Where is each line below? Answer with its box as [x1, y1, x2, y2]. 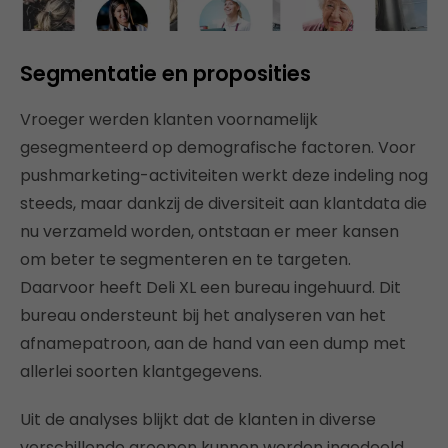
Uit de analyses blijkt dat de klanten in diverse [20, 408, 376, 432]
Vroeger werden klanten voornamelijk [20, 108, 318, 132]
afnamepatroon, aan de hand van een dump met [20, 332, 406, 356]
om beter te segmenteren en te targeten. [20, 248, 351, 272]
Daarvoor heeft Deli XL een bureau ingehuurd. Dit [20, 276, 401, 300]
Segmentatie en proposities [20, 59, 311, 89]
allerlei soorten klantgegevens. [20, 360, 262, 384]
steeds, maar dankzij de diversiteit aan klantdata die [20, 192, 427, 216]
